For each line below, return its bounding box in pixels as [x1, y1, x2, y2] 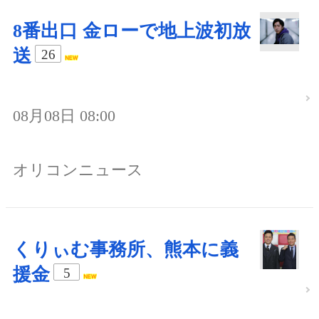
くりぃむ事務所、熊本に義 [13, 239, 239, 260]
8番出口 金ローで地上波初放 [13, 21, 251, 42]
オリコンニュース [13, 160, 143, 179]
